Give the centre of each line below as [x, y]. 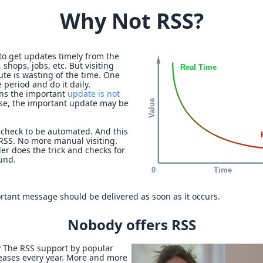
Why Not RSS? [131, 21]
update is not [94, 94]
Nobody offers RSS [131, 225]
